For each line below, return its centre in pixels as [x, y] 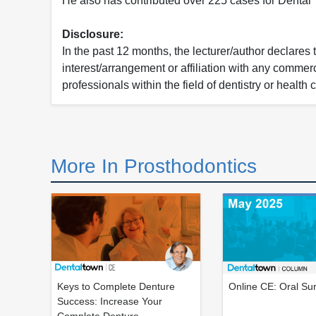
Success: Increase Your [110, 301]
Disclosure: [93, 34]
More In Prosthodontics [154, 166]
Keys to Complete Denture [116, 286]
